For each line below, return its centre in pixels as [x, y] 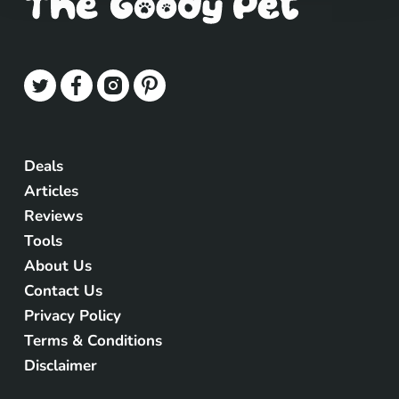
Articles [51, 191]
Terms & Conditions [93, 341]
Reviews [53, 216]
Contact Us [63, 291]
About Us [57, 266]
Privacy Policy [72, 316]
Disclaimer [60, 366]
